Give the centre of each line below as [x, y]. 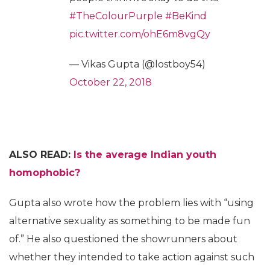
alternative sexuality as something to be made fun [130, 221]
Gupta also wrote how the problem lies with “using [131, 203]
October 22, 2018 [111, 82]
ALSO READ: [41, 155]
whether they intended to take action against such [132, 257]
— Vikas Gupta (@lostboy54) [137, 64]
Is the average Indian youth [145, 155]
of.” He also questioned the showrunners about [123, 239]
